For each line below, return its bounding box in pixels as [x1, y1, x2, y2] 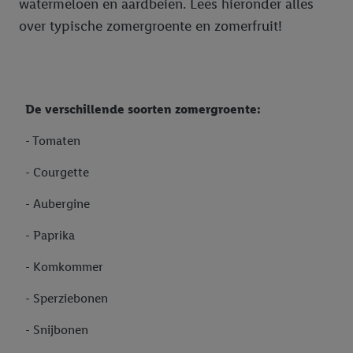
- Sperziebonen [25, 291, 108, 307]
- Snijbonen [25, 322, 88, 338]
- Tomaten [25, 133, 80, 149]
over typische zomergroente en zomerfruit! [19, 17, 282, 35]
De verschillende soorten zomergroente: [25, 102, 261, 117]
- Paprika [25, 228, 75, 243]
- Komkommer [25, 259, 103, 275]
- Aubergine [25, 196, 90, 212]
